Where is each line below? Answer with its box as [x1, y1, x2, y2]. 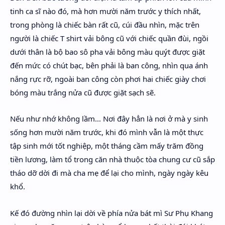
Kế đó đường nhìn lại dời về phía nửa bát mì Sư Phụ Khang [10, 207, 213, 218]
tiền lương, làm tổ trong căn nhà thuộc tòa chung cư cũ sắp [10, 154, 215, 164]
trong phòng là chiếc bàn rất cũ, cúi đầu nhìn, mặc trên [10, 19, 199, 30]
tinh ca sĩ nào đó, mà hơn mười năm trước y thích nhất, [10, 6, 201, 16]
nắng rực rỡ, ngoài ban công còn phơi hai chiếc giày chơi [10, 73, 206, 84]
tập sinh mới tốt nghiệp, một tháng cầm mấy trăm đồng [10, 141, 203, 151]
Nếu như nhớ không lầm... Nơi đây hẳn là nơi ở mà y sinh [10, 114, 208, 124]
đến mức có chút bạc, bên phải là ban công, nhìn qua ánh [10, 60, 208, 70]
